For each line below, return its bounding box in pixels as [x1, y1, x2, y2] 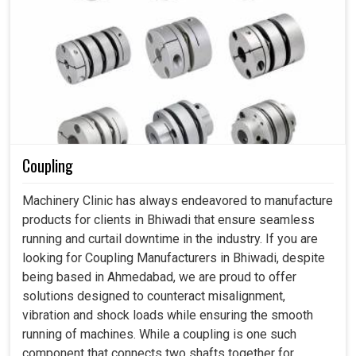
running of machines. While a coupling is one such [22, 327, 296, 342]
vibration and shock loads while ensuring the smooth [22, 308, 313, 323]
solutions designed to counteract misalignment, [22, 288, 285, 304]
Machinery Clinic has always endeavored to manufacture [22, 193, 333, 209]
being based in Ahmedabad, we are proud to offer [22, 269, 296, 285]
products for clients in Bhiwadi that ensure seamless [22, 212, 315, 228]
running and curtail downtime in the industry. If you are [22, 231, 318, 247]
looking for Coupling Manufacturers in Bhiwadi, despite [22, 250, 325, 266]
